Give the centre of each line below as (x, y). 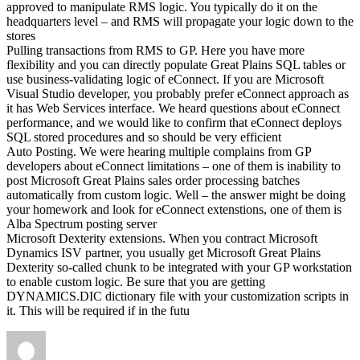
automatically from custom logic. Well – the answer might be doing (176, 194)
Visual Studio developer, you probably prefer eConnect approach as (178, 93)
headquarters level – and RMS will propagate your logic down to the (180, 21)
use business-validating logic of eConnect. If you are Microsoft (165, 79)
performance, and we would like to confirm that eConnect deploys (174, 122)
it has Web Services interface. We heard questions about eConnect (173, 108)
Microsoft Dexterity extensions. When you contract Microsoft (162, 238)
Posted (93, 337)
